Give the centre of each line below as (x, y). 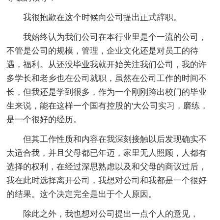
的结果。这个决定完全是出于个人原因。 (82, 194)
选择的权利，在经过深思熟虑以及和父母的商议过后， (107, 166)
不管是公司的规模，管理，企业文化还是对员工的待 (103, 51)
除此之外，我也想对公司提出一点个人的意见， (103, 214)
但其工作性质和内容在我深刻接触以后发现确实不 (107, 139)
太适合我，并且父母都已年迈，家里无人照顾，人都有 (107, 153)
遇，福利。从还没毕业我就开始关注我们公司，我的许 (107, 64)
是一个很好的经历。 (44, 119)
